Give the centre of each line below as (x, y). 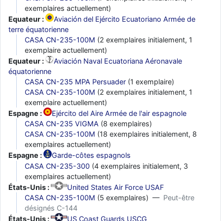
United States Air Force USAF (115, 187)
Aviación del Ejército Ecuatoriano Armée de (125, 19)
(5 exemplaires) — (129, 197)
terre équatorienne (38, 29)
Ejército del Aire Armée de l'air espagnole (119, 113)
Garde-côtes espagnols (91, 155)
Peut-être (179, 197)
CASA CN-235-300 (57, 166)
